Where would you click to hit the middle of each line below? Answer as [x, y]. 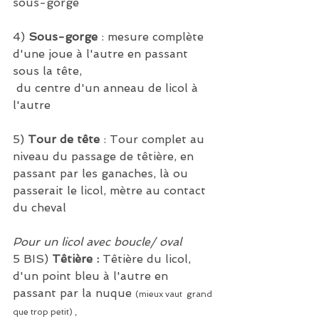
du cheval [40, 208]
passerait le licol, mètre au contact [111, 191]
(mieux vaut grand [175, 294]
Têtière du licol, [147, 259]
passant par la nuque [74, 293]
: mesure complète [152, 37]
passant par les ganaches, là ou [102, 174]
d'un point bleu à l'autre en [92, 276]
